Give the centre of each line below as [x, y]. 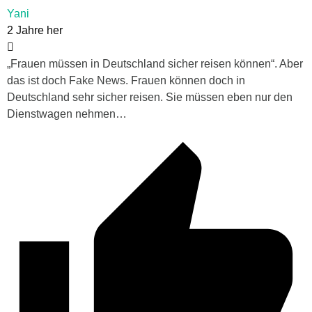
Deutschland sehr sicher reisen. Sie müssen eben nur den [150, 97]
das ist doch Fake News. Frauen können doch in [126, 81]
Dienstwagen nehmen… [67, 114]
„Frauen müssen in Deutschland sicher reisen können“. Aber [155, 64]
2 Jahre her [35, 31]
